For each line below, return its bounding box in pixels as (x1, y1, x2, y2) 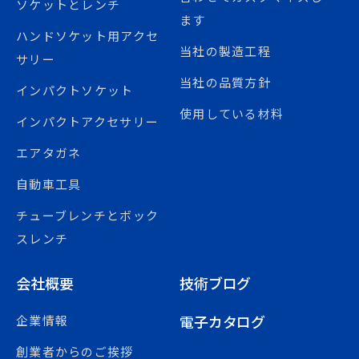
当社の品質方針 (179, 73, 271, 91)
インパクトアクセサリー (16, 112, 159, 130)
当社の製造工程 (179, 42, 271, 59)
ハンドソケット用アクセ (16, 26, 159, 44)
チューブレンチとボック (16, 206, 159, 224)
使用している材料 (179, 104, 284, 122)
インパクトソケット (16, 81, 134, 99)
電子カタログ (179, 310, 266, 332)
